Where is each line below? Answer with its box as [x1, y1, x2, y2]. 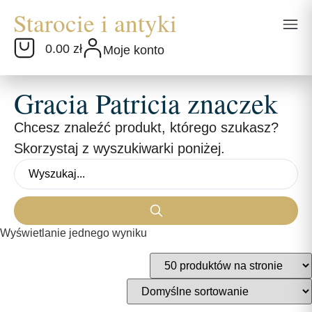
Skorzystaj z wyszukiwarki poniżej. [14, 141, 225, 157]
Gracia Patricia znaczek [14, 84, 278, 122]
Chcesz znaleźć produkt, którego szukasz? [14, 120, 279, 136]
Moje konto [103, 43, 164, 58]
